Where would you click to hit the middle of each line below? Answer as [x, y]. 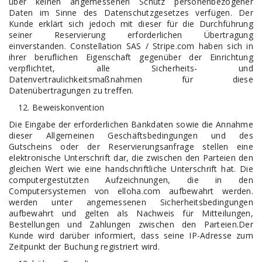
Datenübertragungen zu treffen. [71, 90]
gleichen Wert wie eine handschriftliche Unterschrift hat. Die [131, 169]
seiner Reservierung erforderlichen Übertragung [131, 35]
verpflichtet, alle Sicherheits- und [131, 68]
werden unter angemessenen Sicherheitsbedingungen [131, 202]
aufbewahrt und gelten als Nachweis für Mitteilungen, [131, 213]
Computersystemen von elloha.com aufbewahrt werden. [131, 191]
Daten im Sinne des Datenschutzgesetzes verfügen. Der [131, 13]
